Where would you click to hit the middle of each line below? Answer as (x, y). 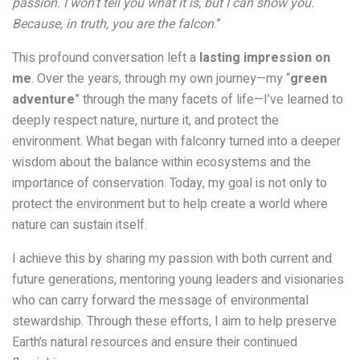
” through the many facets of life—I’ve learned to (209, 100)
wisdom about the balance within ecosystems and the (162, 163)
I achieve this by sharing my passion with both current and (172, 259)
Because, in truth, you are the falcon (113, 25)
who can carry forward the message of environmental (160, 301)
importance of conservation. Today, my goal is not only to (170, 184)
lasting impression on (265, 58)
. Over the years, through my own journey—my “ (161, 79)
